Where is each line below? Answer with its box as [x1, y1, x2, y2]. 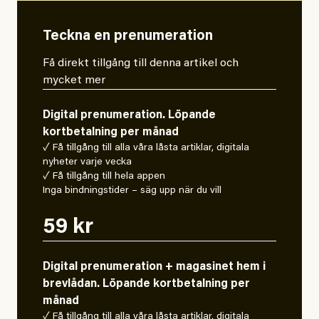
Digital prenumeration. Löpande [43, 110, 216, 122]
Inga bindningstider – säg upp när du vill [43, 186, 221, 197]
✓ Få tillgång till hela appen [43, 172, 165, 182]
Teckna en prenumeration [43, 29, 213, 44]
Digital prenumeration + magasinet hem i [43, 261, 266, 273]
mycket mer [43, 75, 105, 87]
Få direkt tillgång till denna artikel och [43, 58, 239, 70]
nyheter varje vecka [43, 157, 132, 168]
